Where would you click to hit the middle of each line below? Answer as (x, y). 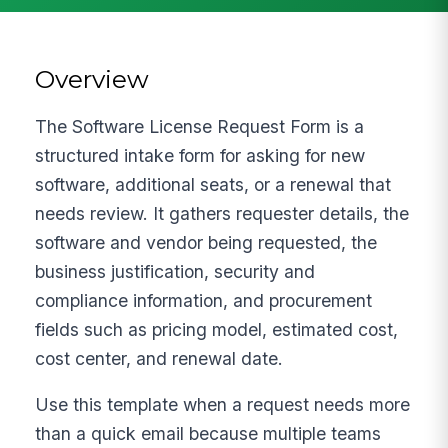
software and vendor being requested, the (206, 242)
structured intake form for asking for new (200, 155)
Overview (92, 78)
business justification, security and (175, 271)
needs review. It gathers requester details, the (222, 213)
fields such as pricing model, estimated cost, (217, 329)
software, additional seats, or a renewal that (213, 184)
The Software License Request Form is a (200, 126)
